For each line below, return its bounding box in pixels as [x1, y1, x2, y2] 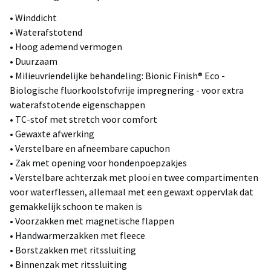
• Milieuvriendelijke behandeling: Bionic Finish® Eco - [10, 70, 225, 82]
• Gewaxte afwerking [10, 128, 94, 140]
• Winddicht [10, 11, 57, 24]
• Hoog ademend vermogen [10, 41, 122, 53]
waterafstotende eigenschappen [10, 99, 145, 111]
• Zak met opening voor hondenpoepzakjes [10, 157, 187, 169]
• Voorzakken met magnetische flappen [10, 215, 174, 227]
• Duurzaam [10, 55, 57, 68]
